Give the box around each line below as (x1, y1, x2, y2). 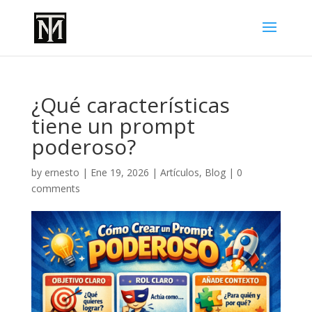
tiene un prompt (31, 111, 195, 140)
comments (31, 182, 80, 195)
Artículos (159, 166, 199, 179)
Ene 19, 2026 (90, 166, 149, 179)
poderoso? (31, 132, 136, 161)
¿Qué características (31, 91, 230, 119)
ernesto (44, 166, 79, 179)
